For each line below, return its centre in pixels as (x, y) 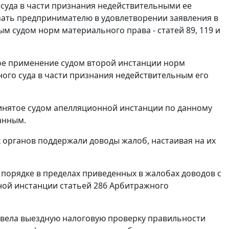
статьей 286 (84, 186)
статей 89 (176, 30)
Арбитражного (138, 186)
